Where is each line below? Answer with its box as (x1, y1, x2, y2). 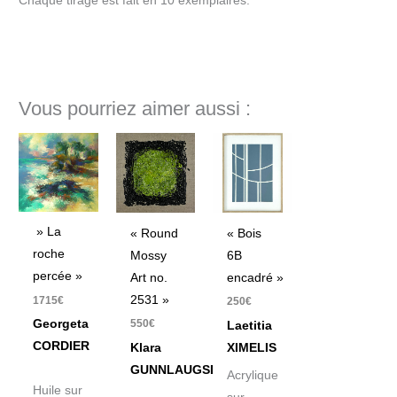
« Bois (227, 226, 262, 240)
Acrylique (227, 369, 279, 383)
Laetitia (227, 318, 273, 332)
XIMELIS (227, 340, 277, 354)
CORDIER (33, 339, 90, 354)
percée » (33, 269, 83, 284)
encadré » (227, 270, 284, 284)
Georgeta (33, 317, 90, 331)
